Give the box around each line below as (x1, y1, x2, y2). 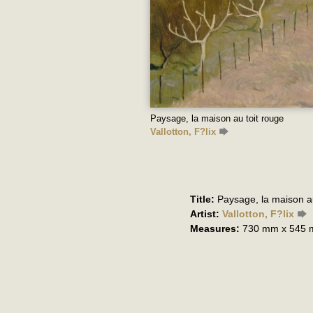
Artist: (190, 208, 219, 219)
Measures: (190, 222, 240, 234)
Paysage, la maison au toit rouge (150, 112, 284, 124)
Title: (190, 193, 214, 205)
